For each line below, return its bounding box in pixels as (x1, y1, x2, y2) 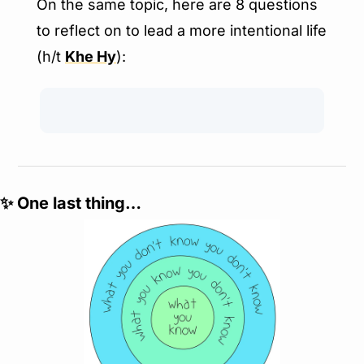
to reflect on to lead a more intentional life (37, 22, 327, 39)
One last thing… (13, 193, 141, 213)
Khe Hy (65, 48, 116, 65)
